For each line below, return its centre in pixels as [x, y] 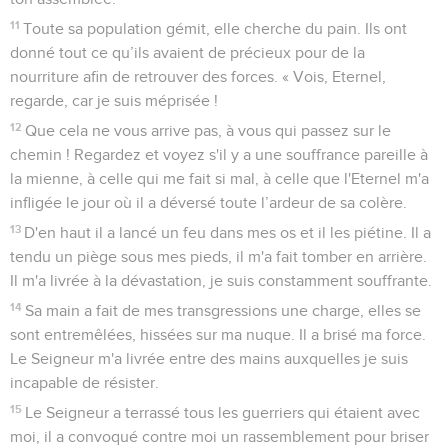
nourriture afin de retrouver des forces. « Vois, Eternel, [198, 77]
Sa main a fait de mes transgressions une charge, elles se [223, 311]
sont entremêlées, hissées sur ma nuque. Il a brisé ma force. [218, 335]
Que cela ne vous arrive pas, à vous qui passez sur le [208, 131]
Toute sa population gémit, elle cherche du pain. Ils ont [215, 29]
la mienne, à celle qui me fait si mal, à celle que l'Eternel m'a [219, 179]
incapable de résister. [84, 383]
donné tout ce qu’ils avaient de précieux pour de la [187, 53]
